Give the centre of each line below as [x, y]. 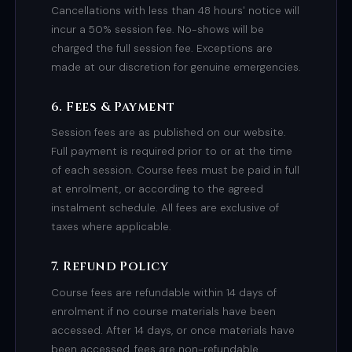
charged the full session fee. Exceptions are [161, 49]
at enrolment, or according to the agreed [157, 189]
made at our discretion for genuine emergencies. [176, 68]
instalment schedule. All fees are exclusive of [165, 208]
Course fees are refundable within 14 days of [163, 292]
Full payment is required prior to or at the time [171, 152]
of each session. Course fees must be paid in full [175, 170]
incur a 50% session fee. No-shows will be [157, 30]
